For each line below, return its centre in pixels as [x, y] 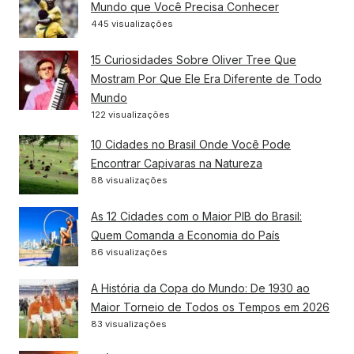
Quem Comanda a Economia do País [185, 235]
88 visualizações [129, 180]
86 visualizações [129, 252]
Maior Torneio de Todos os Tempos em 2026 [210, 307]
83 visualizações [129, 324]
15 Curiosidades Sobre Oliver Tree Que [194, 59]
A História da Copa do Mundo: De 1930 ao [200, 288]
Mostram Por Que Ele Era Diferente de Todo [206, 78]
